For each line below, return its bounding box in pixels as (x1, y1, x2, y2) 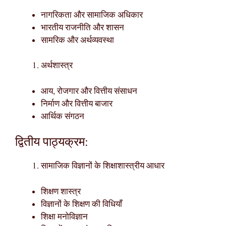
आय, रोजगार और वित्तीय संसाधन (41, 85, 137, 97)
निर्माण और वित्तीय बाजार (41, 98, 112, 110)
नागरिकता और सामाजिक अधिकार (41, 9, 143, 21)
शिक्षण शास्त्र (41, 186, 81, 198)
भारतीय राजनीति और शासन (41, 22, 124, 34)
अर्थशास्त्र (41, 60, 73, 72)
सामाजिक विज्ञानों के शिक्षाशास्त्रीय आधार (41, 160, 164, 173)
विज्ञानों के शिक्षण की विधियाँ (41, 198, 122, 210)
